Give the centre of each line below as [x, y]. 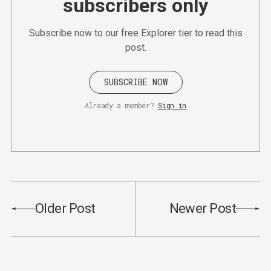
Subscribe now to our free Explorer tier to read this [135, 33]
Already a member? [119, 106]
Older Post [65, 209]
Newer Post [202, 209]
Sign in [172, 106]
